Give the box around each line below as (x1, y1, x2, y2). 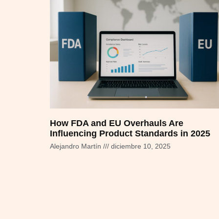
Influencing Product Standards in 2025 (50, 129, 210, 139)
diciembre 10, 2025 (109, 142, 171, 151)
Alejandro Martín (50, 142, 103, 151)
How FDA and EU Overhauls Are (50, 118, 183, 129)
